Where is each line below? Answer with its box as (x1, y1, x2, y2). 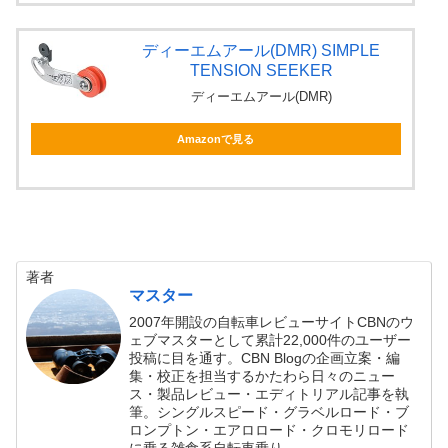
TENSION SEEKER (189, 62, 333, 80)
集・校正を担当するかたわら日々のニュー (129, 367, 396, 384)
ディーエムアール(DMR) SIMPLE (142, 42, 381, 60)
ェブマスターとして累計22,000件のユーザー (129, 331, 412, 348)
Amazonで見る (177, 133, 255, 146)
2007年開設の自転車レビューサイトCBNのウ (129, 313, 415, 330)
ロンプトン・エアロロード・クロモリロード (129, 421, 410, 438)
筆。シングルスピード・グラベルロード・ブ (129, 403, 410, 420)
